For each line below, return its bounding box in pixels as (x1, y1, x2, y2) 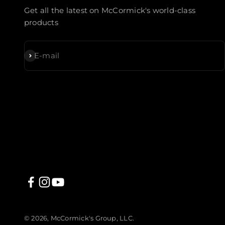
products (24, 17, 58, 27)
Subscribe (24, 50, 60, 60)
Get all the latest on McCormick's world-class (24, 5, 196, 15)
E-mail (34, 50, 60, 60)
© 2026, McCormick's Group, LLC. (24, 213, 134, 222)
